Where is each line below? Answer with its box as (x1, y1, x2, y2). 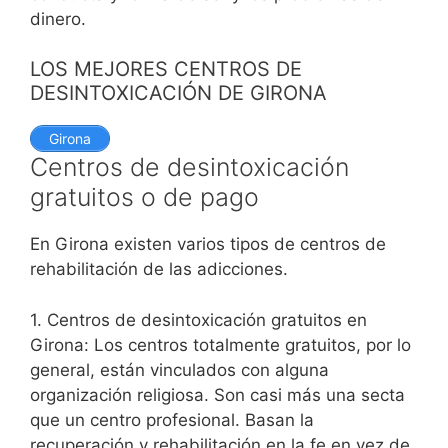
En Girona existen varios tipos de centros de (30, 234, 386, 255)
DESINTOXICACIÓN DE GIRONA (30, 81, 327, 106)
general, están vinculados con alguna (30, 359, 329, 380)
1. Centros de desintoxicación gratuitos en (30, 309, 367, 330)
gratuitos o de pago (30, 182, 259, 213)
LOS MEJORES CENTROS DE (30, 57, 302, 82)
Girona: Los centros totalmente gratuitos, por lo (30, 334, 411, 355)
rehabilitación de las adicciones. (30, 259, 293, 280)
